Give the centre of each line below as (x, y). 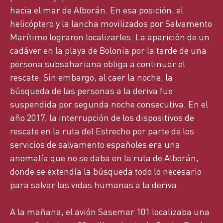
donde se (29, 171)
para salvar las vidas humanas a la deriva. (95, 185)
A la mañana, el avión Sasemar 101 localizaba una (110, 212)
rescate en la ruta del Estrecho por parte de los (102, 131)
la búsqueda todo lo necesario (143, 171)
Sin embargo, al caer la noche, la (108, 77)
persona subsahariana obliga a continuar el (98, 64)
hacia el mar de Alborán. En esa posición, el (97, 10)
